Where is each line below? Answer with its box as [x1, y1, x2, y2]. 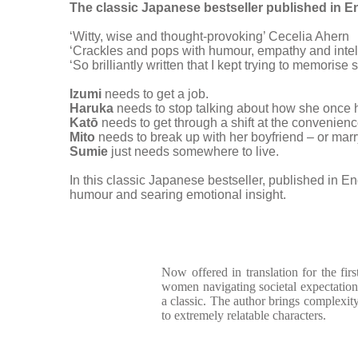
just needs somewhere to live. [108, 145, 279, 158]
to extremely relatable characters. [161, 308, 326, 322]
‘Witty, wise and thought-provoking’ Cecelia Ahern [70, 30, 349, 43]
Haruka [70, 101, 113, 115]
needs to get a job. [101, 87, 209, 101]
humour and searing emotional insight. [70, 188, 286, 201]
